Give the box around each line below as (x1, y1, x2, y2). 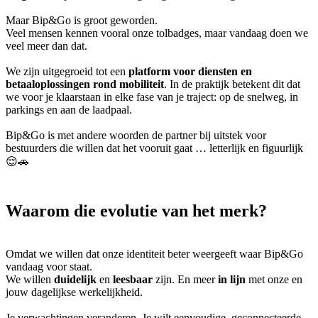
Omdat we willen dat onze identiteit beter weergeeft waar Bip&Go (6, 248, 303, 261)
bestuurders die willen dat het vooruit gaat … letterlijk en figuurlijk (6, 142, 303, 155)
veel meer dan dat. (6, 40, 90, 53)
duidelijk (54, 273, 97, 286)
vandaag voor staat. (6, 261, 95, 273)
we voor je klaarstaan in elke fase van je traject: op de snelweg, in (6, 91, 298, 104)
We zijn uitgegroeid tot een (6, 65, 128, 78)
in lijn (218, 273, 246, 286)
